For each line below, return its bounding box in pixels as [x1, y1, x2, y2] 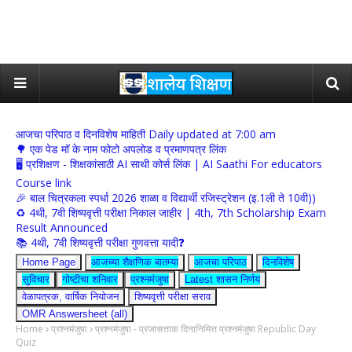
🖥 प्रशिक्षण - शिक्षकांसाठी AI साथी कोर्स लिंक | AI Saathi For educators [16, 156, 322, 171]
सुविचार [22, 273, 49, 285]
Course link [16, 175, 71, 190]
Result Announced [16, 220, 108, 235]
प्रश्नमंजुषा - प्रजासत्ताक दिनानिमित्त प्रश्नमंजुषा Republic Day [95, 322, 316, 335]
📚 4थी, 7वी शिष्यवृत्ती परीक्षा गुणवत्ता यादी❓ [16, 235, 185, 250]
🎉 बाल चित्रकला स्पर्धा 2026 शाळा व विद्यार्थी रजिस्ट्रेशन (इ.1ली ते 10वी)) [16, 190, 316, 205]
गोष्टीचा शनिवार [62, 273, 118, 285]
